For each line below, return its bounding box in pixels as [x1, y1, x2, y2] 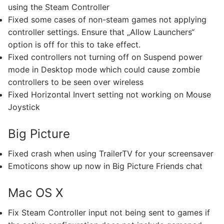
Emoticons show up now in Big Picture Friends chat [8, 161, 202, 171]
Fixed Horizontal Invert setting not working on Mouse [8, 89, 211, 100]
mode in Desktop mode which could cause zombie [8, 64, 200, 75]
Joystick [8, 102, 40, 112]
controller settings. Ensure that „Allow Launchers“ [8, 27, 194, 37]
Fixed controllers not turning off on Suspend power [8, 52, 202, 62]
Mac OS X [8, 185, 63, 200]
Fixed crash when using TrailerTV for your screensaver [8, 148, 213, 159]
